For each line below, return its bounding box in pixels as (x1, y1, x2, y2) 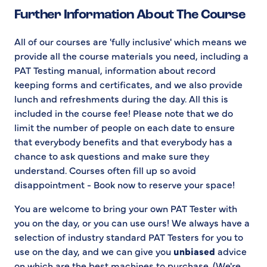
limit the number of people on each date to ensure (14, 120, 235, 134)
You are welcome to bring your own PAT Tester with (14, 201, 237, 215)
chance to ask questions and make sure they (14, 149, 209, 163)
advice (215, 244, 247, 258)
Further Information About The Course (14, 8, 246, 23)
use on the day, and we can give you (14, 244, 173, 258)
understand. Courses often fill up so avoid (14, 163, 196, 177)
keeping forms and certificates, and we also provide (14, 77, 243, 91)
